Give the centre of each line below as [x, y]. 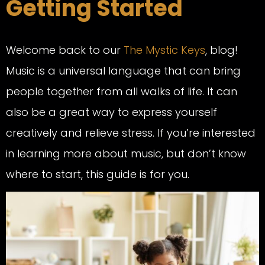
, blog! [222, 50]
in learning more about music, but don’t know [126, 153]
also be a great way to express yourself [112, 112]
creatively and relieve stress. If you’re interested [131, 132]
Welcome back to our [65, 50]
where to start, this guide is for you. [98, 174]
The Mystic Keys [164, 50]
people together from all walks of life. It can [122, 91]
